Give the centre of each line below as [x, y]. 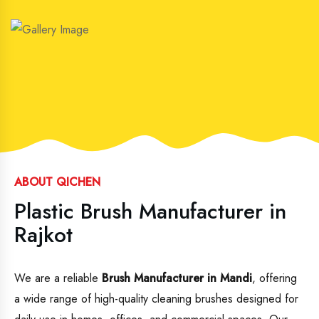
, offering [274, 278]
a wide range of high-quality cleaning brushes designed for [156, 299]
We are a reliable [58, 278]
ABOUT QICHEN [57, 182]
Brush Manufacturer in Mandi [177, 278]
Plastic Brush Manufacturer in [150, 211]
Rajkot [43, 235]
